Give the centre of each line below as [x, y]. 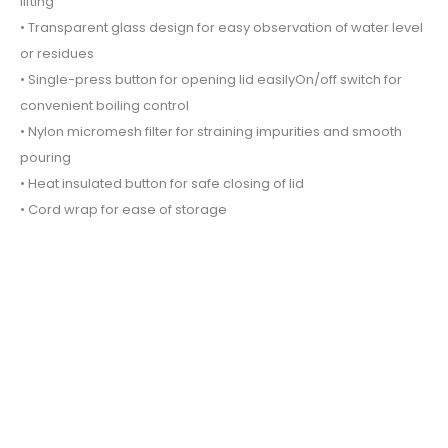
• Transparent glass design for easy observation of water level [221, 28]
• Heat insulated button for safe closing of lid [162, 184]
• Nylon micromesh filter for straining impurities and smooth [211, 132]
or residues [57, 54]
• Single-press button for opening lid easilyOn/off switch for [211, 80]
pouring [45, 158]
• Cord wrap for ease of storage [123, 210]
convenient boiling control [104, 106]
